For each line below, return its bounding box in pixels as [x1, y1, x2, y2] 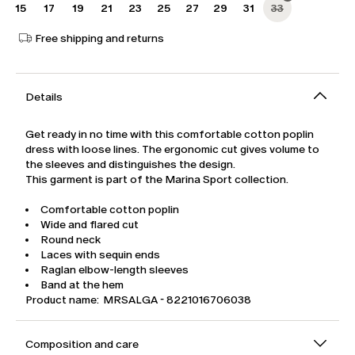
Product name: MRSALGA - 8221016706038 [25, 293, 251, 307]
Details [25, 90, 63, 105]
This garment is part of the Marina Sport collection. [25, 173, 288, 187]
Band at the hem [40, 278, 124, 292]
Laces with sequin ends [40, 248, 160, 262]
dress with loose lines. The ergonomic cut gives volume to [25, 143, 319, 157]
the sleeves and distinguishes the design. [25, 158, 235, 172]
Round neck [40, 233, 101, 247]
